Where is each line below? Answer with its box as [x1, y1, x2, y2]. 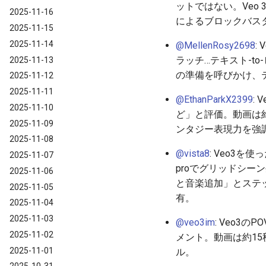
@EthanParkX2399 [176, 93, 253, 105]
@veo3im [176, 216, 215, 228]
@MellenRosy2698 [176, 39, 255, 51]
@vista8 [176, 147, 210, 159]
